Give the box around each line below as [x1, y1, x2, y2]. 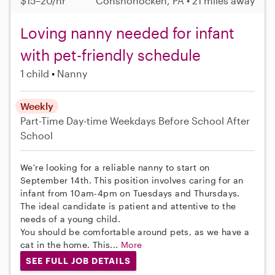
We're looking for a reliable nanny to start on [20, 162, 210, 173]
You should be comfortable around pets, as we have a [20, 227, 250, 238]
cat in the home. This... [20, 239, 121, 250]
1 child [20, 68, 49, 80]
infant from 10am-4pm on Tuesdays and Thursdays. [20, 188, 240, 199]
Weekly [20, 100, 53, 112]
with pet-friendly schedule [20, 46, 201, 64]
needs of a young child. [20, 214, 121, 225]
